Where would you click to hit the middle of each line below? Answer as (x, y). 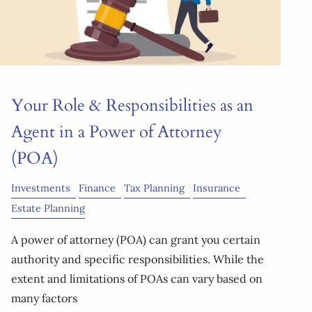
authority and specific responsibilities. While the (138, 259)
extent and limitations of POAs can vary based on (137, 278)
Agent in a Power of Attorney (117, 132)
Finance (97, 188)
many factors (44, 298)
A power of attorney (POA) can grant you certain (136, 239)
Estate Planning (48, 209)
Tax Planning (154, 188)
